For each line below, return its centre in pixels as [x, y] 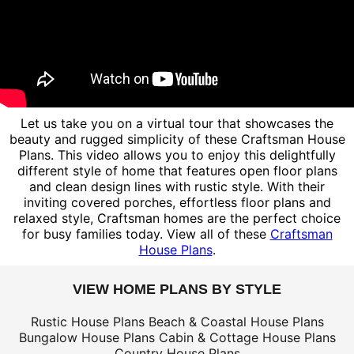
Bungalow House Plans [87, 338]
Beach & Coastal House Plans [236, 322]
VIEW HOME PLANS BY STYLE [177, 290]
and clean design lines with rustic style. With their [177, 187]
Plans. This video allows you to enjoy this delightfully [177, 155]
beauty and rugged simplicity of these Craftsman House [177, 139]
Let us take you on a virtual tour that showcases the [177, 124]
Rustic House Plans [87, 322]
